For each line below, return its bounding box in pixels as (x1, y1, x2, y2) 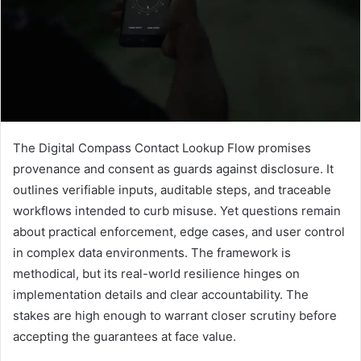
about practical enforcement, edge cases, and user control (13, 223, 345, 239)
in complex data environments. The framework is (13, 244, 291, 260)
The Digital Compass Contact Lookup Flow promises (13, 139, 311, 156)
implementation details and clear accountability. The (13, 286, 309, 302)
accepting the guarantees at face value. (13, 328, 236, 344)
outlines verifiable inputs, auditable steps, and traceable (13, 181, 331, 197)
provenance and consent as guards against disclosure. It (13, 160, 334, 176)
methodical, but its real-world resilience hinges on (13, 265, 300, 281)
